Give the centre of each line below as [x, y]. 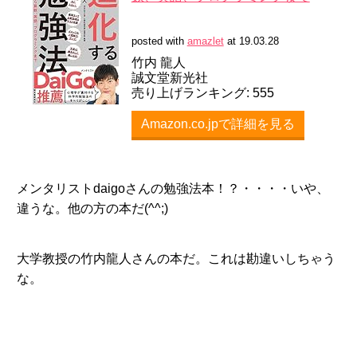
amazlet [205, 41]
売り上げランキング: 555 [202, 92]
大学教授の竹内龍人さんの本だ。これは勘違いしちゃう [176, 259]
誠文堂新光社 [169, 77]
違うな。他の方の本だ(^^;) [92, 208]
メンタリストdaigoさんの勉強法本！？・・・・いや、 [173, 188]
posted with [159, 41]
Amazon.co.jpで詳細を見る [218, 124]
